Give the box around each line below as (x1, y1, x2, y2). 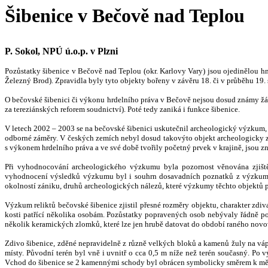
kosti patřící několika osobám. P (5, 210, 111, 219)
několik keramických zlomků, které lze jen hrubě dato (5, 220, 179, 229)
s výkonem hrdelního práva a (5, 143, 100, 152)
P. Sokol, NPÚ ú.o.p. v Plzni (5, 46, 118, 56)
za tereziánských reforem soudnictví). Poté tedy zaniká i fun (5, 105, 198, 114)
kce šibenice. (198, 105, 240, 114)
